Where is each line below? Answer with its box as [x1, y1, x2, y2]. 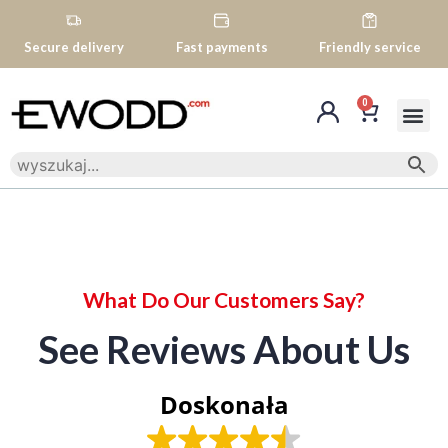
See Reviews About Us [38, 326, 410, 372]
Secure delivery [23, 39, 124, 55]
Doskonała [159, 388, 289, 421]
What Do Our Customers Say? [83, 287, 365, 312]
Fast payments [175, 39, 268, 55]
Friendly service [318, 39, 421, 55]
